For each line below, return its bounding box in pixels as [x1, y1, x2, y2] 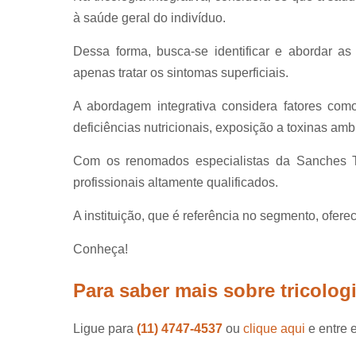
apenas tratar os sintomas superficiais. [73, 65, 288, 79]
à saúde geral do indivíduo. [73, 10, 226, 25]
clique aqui [243, 321, 305, 335]
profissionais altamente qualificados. [73, 175, 278, 189]
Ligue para [73, 321, 137, 335]
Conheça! [73, 242, 128, 256]
